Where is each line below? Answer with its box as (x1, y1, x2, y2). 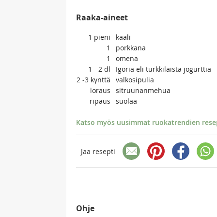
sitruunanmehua (116, 86, 170, 95)
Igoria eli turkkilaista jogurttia (116, 64, 211, 74)
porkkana (116, 43, 146, 53)
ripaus (90, 96, 110, 106)
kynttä (91, 75, 110, 85)
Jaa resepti (81, 146, 115, 156)
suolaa (116, 96, 137, 106)
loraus (90, 86, 110, 95)
